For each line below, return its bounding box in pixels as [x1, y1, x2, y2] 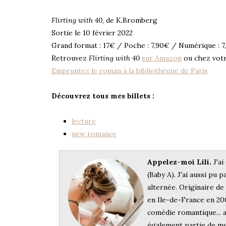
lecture [72, 116, 96, 126]
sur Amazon [142, 53, 182, 63]
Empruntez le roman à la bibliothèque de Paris [51, 66, 208, 75]
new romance [72, 129, 117, 138]
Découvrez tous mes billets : [51, 91, 154, 100]
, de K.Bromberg [102, 15, 157, 25]
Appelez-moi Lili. [147, 157, 211, 166]
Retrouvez [51, 53, 89, 63]
